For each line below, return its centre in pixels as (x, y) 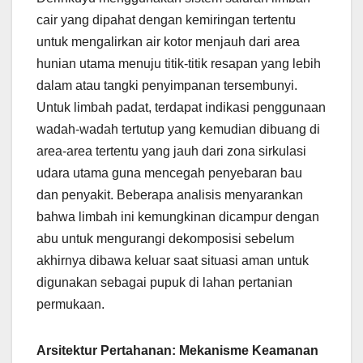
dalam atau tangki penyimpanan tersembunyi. (167, 85)
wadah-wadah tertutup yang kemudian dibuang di (178, 129)
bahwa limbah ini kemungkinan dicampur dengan (178, 216)
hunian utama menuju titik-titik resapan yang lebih (179, 63)
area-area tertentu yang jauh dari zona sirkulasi (171, 151)
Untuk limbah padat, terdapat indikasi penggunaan (181, 107)
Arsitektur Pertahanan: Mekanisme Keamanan (177, 350)
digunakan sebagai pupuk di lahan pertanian (164, 282)
